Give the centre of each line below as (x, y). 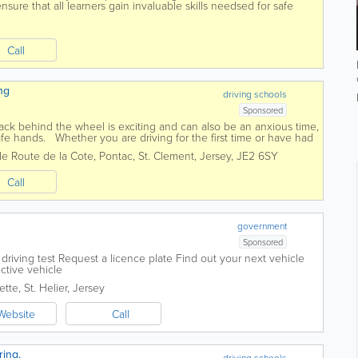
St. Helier (46, 287)
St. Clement (166, 155)
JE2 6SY (257, 155)
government (263, 226)
